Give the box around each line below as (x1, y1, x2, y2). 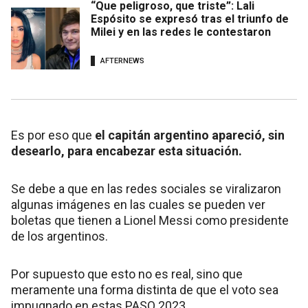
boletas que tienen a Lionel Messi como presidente (11, 213, 289, 228)
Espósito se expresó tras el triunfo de (91, 12, 289, 26)
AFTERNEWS (100, 56, 144, 65)
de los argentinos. (11, 229, 111, 244)
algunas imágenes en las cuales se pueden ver (11, 197, 265, 212)
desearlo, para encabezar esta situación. (11, 144, 242, 159)
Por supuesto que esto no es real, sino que (11, 267, 243, 282)
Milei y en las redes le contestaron (91, 25, 271, 39)
